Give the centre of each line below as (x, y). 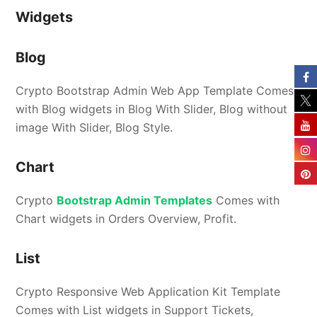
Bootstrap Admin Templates (135, 201)
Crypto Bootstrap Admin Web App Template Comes (155, 91)
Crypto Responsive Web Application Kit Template (148, 292)
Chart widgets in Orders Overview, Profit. (126, 219)
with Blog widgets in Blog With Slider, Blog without (152, 109)
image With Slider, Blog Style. (94, 128)
